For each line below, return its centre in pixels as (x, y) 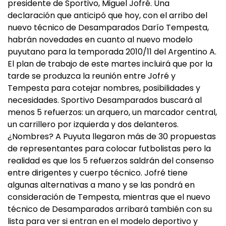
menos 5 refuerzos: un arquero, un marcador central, (112, 112)
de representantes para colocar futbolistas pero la (109, 149)
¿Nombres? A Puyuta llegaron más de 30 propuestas (112, 136)
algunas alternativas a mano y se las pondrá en (101, 185)
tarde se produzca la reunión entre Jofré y (92, 76)
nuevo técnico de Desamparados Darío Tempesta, (108, 27)
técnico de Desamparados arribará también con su (110, 209)
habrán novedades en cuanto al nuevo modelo (100, 40)
